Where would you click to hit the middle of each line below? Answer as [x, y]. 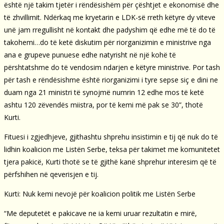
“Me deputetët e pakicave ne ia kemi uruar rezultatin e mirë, [100, 213]
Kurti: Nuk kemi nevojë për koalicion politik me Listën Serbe [100, 193]
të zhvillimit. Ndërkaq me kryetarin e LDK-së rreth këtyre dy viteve [110, 17]
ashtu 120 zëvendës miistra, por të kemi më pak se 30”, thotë [103, 104]
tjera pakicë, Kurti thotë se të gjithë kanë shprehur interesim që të [110, 161]
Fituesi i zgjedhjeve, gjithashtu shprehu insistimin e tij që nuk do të [111, 136]
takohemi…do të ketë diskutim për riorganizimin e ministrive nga [107, 42]
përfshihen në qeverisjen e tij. [51, 174]
